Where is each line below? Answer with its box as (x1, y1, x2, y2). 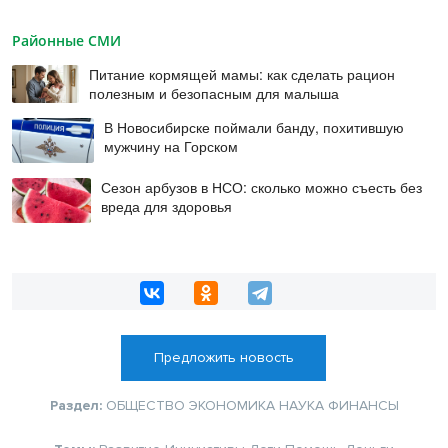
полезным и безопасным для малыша (89, 83, 340, 104)
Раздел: (49, 396, 106, 414)
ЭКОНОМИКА (188, 396, 275, 414)
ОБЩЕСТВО (105, 396, 185, 414)
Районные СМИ (12, 31, 121, 51)
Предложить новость (153, 348, 294, 366)
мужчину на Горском (104, 135, 239, 156)
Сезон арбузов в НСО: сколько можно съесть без (101, 177, 423, 198)
